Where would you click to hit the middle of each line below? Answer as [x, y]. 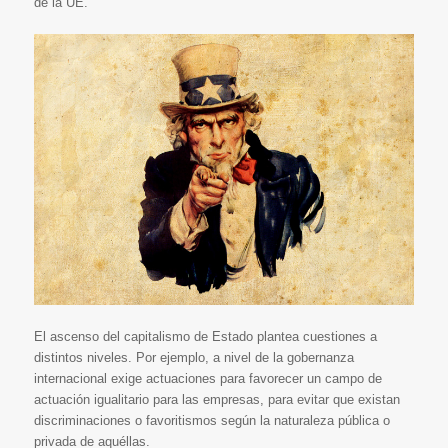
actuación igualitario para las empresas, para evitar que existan [216, 399]
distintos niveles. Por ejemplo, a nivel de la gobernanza [193, 357]
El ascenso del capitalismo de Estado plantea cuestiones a [205, 336]
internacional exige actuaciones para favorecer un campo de [207, 378]
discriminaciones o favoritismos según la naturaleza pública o [211, 420]
